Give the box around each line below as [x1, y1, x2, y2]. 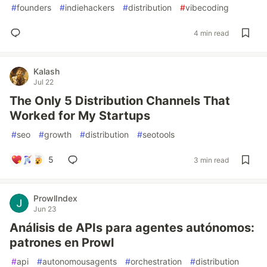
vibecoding [185, 2, 229, 13]
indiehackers [65, 2, 114, 13]
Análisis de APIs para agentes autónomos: [10, 221, 254, 235]
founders [17, 2, 51, 13]
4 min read [194, 28, 229, 38]
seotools [142, 129, 175, 139]
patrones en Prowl [10, 235, 114, 250]
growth [44, 129, 72, 139]
